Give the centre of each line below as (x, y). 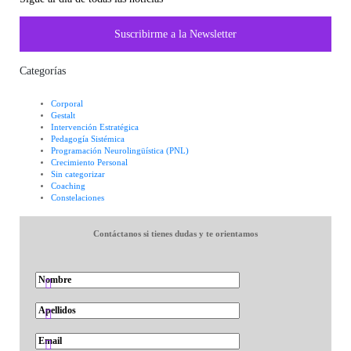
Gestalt (63, 115)
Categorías (43, 70)
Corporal (67, 103)
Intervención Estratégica (95, 127)
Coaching (68, 186)
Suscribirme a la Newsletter (175, 34)
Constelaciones (78, 197)
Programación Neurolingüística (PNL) (120, 150)
